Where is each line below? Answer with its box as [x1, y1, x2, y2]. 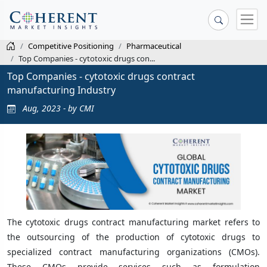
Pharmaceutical [126, 41, 181, 51]
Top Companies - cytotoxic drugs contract [7, 69, 195, 83]
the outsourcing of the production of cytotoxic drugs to [7, 231, 260, 243]
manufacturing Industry [7, 83, 116, 97]
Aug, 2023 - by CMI [20, 102, 94, 114]
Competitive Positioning [28, 41, 114, 51]
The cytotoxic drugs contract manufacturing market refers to [7, 216, 260, 228]
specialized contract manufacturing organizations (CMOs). [7, 246, 260, 257]
